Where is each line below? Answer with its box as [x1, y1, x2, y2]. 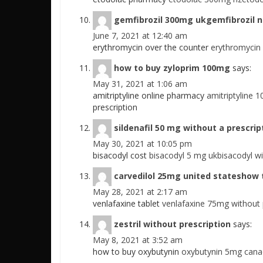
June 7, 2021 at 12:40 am [93, 30, 187, 41]
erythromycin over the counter [93, 42, 211, 53]
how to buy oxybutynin [93, 246, 181, 257]
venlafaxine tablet [93, 198, 162, 209]
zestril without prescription [114, 218, 231, 230]
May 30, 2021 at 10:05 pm [93, 138, 192, 149]
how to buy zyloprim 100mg [114, 62, 230, 73]
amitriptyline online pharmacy [93, 90, 207, 101]
